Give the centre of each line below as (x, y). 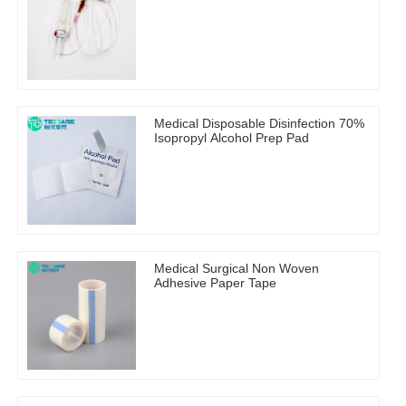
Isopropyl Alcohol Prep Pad (232, 138)
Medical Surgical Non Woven (237, 269)
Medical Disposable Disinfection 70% (259, 124)
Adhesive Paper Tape (215, 283)
